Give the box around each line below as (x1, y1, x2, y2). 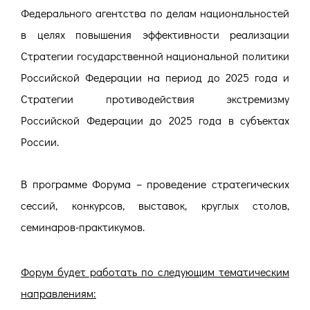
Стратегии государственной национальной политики (21, 48, 289, 64)
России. (21, 134, 59, 149)
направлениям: (21, 286, 96, 301)
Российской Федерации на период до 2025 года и (21, 70, 289, 85)
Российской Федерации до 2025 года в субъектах (21, 113, 289, 128)
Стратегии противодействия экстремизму (21, 91, 289, 107)
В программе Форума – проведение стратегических (21, 176, 289, 192)
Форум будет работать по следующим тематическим (21, 264, 289, 280)
